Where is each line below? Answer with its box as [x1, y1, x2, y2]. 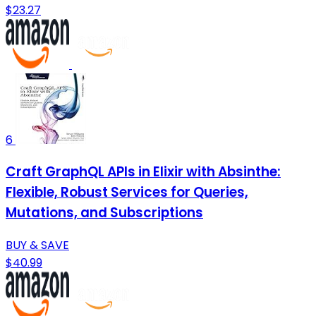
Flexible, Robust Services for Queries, [6, 183, 248, 202]
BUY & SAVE [6, 236, 69, 253]
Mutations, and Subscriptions [6, 203, 203, 223]
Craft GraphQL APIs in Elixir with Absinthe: [6, 162, 281, 182]
